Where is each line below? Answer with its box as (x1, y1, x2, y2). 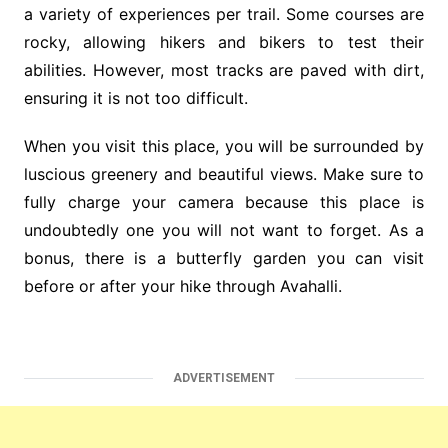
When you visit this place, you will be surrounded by (23, 136, 425, 157)
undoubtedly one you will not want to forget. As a (23, 220, 425, 241)
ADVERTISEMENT (172, 371, 275, 386)
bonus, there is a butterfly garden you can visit (23, 248, 425, 269)
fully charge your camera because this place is (23, 192, 425, 213)
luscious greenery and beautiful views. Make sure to (23, 164, 425, 185)
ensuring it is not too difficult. (23, 88, 248, 109)
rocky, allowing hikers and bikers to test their (23, 32, 425, 53)
